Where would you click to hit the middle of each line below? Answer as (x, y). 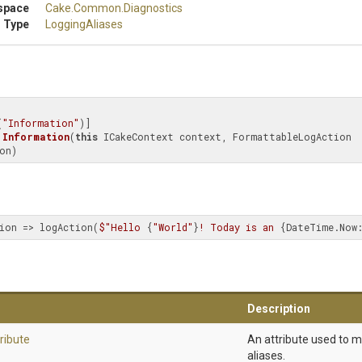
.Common (96, 8)
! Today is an (239, 227)
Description (279, 309)
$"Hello (122, 227)
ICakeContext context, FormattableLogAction (225, 137)
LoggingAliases (84, 24)
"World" (173, 227)
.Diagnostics (152, 8)
